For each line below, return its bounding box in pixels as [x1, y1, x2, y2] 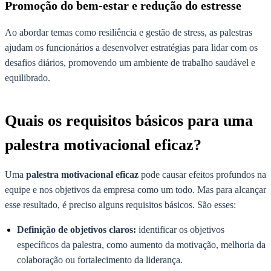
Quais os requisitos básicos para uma [5, 111, 253, 129]
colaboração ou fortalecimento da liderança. [17, 254, 183, 265]
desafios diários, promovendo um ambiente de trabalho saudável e [5, 57, 255, 68]
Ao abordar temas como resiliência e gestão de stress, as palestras [5, 27, 252, 38]
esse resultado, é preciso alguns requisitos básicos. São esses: [5, 199, 236, 210]
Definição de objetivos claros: [17, 224, 136, 235]
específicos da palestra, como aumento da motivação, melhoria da [17, 239, 266, 250]
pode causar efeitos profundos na [139, 169, 266, 180]
